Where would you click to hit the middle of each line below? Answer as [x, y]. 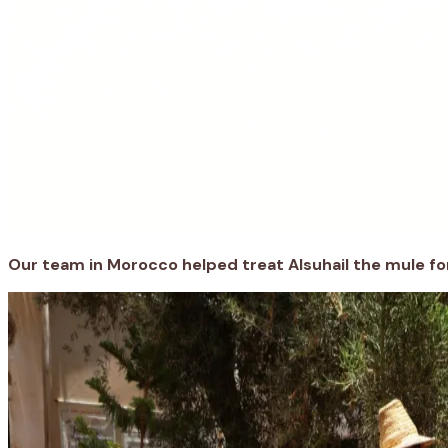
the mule [389, 264]
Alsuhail [318, 264]
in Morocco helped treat [186, 264]
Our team [46, 264]
